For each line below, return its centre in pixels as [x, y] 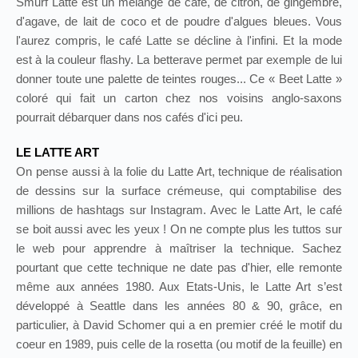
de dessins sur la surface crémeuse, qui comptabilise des [179, 191]
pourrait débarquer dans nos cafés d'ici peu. [129, 117]
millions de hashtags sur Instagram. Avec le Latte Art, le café [179, 210]
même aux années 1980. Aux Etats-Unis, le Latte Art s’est [179, 287]
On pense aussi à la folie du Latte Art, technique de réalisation [179, 172]
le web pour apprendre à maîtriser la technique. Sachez [179, 249]
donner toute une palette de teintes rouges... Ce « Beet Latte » [179, 79]
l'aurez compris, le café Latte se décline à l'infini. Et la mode [179, 41]
